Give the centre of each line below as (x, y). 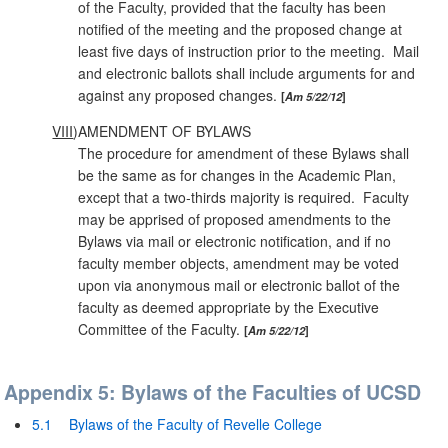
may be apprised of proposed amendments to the (235, 218)
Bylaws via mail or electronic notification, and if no (235, 240)
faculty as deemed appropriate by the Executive (229, 306)
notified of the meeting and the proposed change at (240, 28)
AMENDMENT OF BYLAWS (165, 130)
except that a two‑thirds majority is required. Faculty (244, 196)
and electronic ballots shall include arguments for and (247, 72)
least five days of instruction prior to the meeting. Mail (249, 50)
